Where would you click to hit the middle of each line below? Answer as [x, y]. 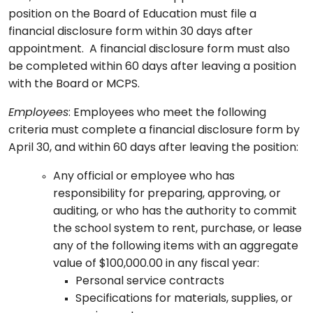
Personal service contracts [150, 282]
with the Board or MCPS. [74, 85]
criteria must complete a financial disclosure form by [154, 131]
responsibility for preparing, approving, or [167, 195]
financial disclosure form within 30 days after [131, 32]
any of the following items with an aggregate [176, 247]
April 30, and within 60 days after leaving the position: [153, 148]
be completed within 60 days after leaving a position [152, 67]
